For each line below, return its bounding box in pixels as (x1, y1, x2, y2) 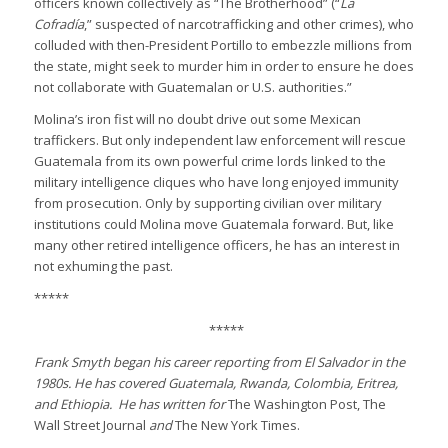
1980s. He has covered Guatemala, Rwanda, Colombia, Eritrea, (33, 373, 398, 392)
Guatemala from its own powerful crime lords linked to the (33, 151, 386, 170)
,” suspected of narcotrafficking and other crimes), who (83, 14, 414, 33)
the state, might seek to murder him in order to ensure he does (33, 56, 414, 75)
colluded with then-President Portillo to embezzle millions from (33, 35, 412, 54)
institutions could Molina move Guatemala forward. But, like (33, 214, 394, 233)
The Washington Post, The (224, 394, 386, 413)
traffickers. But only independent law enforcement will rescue (33, 130, 406, 149)
